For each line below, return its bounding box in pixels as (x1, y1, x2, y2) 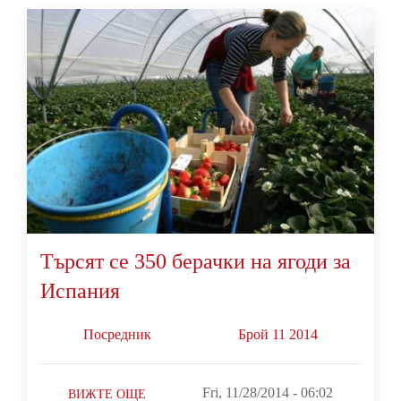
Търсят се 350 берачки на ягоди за (40, 250, 351, 274)
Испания (40, 279, 120, 303)
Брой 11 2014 (237, 327, 318, 343)
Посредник (83, 327, 152, 343)
